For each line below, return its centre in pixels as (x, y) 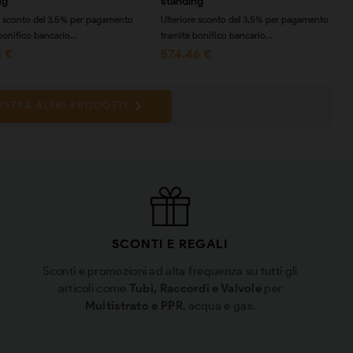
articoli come (93, 288)
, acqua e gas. (219, 305)
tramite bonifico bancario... (216, 35)
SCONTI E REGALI (170, 243)
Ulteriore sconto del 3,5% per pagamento (244, 19)
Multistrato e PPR (134, 305)
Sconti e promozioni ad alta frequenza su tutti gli (170, 271)
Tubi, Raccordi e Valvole (195, 288)
